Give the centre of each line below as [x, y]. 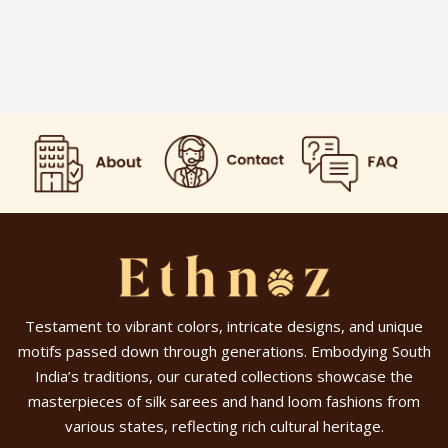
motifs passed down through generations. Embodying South [224, 350]
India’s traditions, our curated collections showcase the [224, 375]
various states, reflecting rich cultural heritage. [224, 425]
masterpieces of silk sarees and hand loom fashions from [224, 400]
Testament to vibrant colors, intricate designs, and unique [224, 325]
